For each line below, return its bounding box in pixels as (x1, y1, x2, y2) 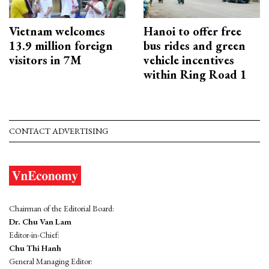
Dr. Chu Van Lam (9, 216, 71, 227)
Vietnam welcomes (9, 23, 105, 39)
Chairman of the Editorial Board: (9, 202, 114, 214)
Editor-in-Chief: (9, 229, 59, 240)
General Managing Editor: (9, 255, 92, 267)
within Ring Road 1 (144, 66, 247, 82)
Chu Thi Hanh (9, 242, 61, 253)
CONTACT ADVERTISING (9, 125, 108, 136)
